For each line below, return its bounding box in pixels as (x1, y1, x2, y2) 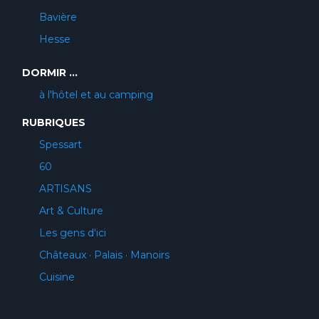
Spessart (39, 138, 82, 151)
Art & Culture (39, 204, 103, 217)
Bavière (39, 11, 77, 23)
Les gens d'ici (39, 226, 106, 239)
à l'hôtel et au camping (39, 88, 153, 101)
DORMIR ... (22, 66, 78, 79)
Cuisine (39, 271, 75, 283)
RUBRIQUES (22, 116, 85, 129)
